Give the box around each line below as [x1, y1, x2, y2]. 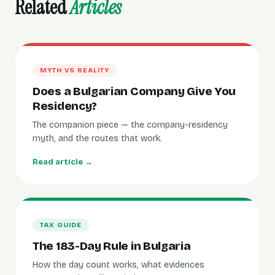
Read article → [33, 157, 93, 167]
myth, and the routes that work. [33, 133, 162, 144]
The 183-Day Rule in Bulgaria [33, 239, 191, 253]
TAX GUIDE [40, 221, 82, 229]
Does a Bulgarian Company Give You [33, 84, 236, 98]
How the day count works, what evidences [33, 260, 204, 270]
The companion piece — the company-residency [33, 120, 228, 130]
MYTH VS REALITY [40, 66, 109, 74]
